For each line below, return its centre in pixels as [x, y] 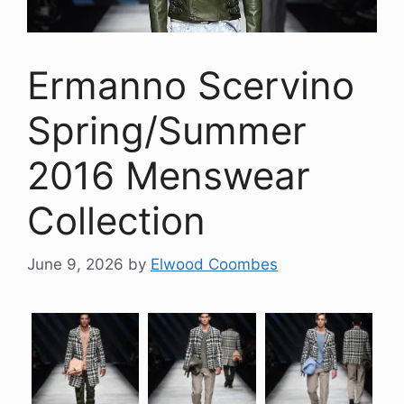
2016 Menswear [169, 175]
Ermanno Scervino [191, 85]
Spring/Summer [167, 130]
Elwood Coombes [214, 265]
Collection [116, 220]
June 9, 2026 [75, 265]
